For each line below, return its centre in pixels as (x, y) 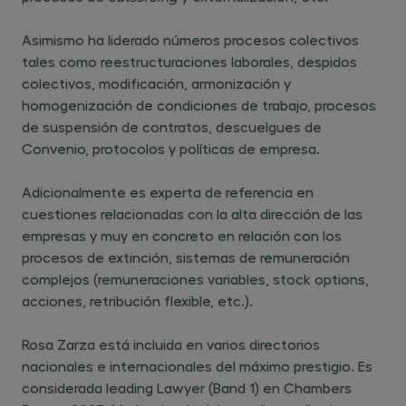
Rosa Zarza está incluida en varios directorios (171, 344)
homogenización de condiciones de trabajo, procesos (199, 105)
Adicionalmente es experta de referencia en (168, 192)
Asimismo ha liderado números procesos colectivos (190, 39)
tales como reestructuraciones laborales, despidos (189, 61)
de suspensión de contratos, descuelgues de (172, 126)
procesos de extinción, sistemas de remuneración (186, 257)
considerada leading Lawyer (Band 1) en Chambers (187, 387)
